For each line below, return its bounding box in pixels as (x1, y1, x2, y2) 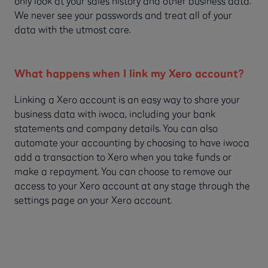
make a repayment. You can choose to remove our (14, 165, 232, 177)
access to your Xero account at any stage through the (14, 179, 250, 191)
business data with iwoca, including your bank (14, 107, 215, 120)
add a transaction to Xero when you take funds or (14, 150, 232, 163)
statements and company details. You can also (14, 121, 218, 134)
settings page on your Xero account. (14, 193, 172, 206)
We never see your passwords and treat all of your (14, 9, 232, 21)
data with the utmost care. (14, 23, 131, 35)
